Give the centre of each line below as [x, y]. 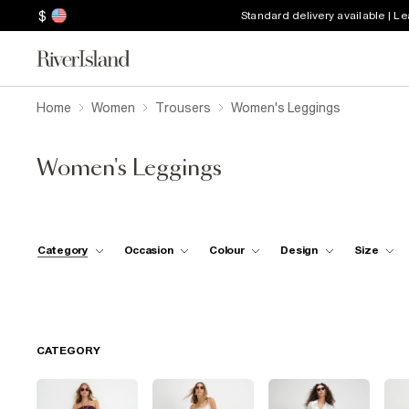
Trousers [183, 108]
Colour [227, 250]
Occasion [148, 250]
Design [299, 250]
